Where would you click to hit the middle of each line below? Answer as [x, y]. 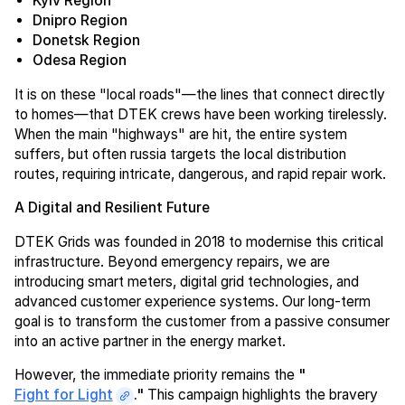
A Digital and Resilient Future [112, 208]
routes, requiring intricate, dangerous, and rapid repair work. [200, 174]
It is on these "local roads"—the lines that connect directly [199, 94]
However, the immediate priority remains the [156, 375]
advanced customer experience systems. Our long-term [192, 301]
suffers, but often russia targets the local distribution [180, 154]
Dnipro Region [80, 20]
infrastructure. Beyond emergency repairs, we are [172, 261]
